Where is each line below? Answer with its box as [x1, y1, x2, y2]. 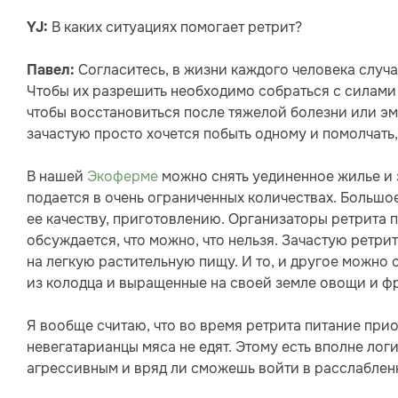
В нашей [27, 167, 87, 187]
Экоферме [87, 167, 158, 187]
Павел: [27, 61, 75, 80]
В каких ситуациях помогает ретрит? [52, 18, 302, 37]
